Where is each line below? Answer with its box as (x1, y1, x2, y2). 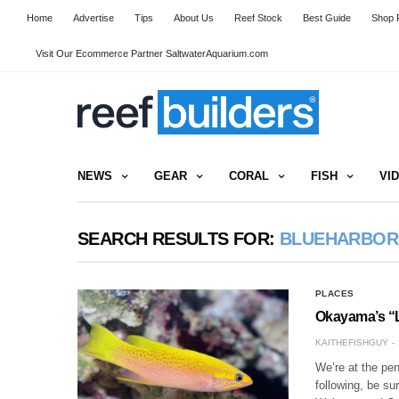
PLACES (314, 288, 354, 298)
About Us (174, 12, 214, 23)
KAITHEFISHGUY (314, 337, 388, 347)
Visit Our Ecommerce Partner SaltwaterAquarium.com (36, 48, 268, 59)
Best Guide (303, 12, 351, 23)
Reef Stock (234, 12, 282, 23)
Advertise (73, 12, 114, 23)
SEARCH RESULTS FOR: (77, 228, 280, 248)
